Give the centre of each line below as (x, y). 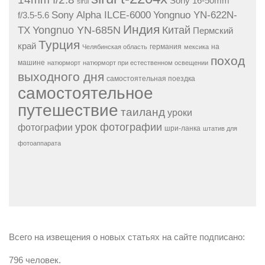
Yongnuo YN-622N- (195, 15)
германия (166, 46)
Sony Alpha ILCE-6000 (101, 15)
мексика (196, 46)
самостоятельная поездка (151, 78)
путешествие (68, 110)
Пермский (213, 30)
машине (31, 62)
